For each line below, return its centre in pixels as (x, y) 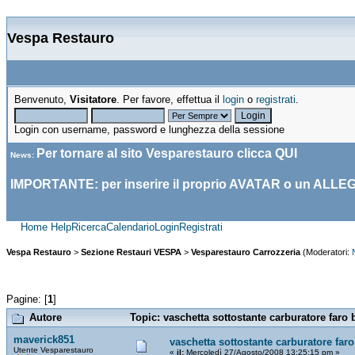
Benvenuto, (42, 99)
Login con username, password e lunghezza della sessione (149, 130)
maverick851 (44, 339)
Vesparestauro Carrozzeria (246, 252)
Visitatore (93, 99)
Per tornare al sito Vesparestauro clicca (156, 153)
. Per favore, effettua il (170, 99)
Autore (46, 317)
